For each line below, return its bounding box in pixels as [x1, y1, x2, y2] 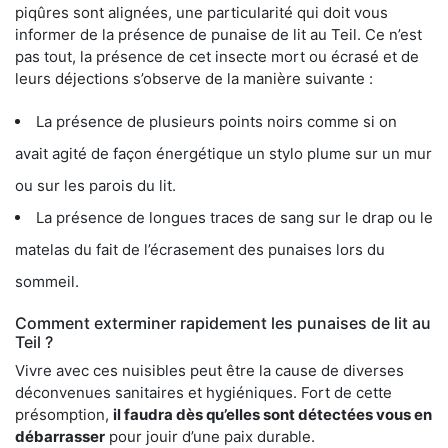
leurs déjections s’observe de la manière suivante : [15, 69, 373, 89]
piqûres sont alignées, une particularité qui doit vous [15, 3, 388, 23]
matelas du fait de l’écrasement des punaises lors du [15, 240, 385, 260]
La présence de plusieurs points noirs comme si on [36, 112, 397, 132]
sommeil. [15, 272, 79, 292]
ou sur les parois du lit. [15, 176, 176, 196]
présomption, [15, 405, 113, 425]
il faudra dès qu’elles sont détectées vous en [113, 405, 432, 425]
